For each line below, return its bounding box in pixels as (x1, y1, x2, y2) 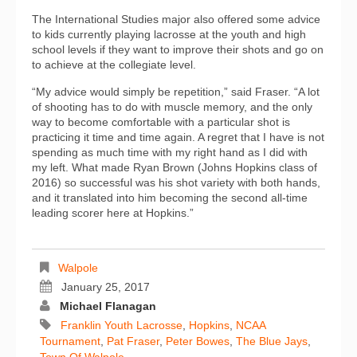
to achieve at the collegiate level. (32, 58, 196, 72)
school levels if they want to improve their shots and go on (32, 43, 324, 57)
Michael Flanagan (60, 300, 156, 313)
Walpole (58, 261, 98, 275)
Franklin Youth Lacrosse (61, 319, 182, 332)
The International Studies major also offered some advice (32, 13, 320, 26)
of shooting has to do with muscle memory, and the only (32, 100, 312, 114)
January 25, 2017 (61, 280, 150, 294)
